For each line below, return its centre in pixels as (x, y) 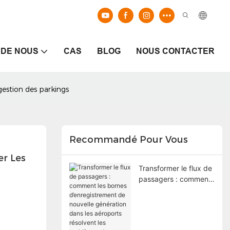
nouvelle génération (171, 211)
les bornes (156, 189)
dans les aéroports (169, 222)
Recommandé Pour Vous (128, 140)
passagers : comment (175, 179)
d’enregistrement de (172, 200)
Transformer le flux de (175, 168)
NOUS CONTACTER (175, 51)
